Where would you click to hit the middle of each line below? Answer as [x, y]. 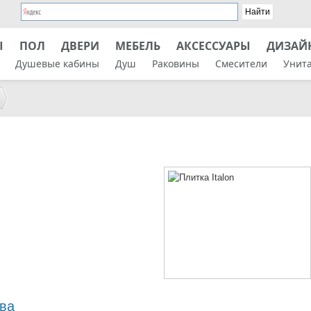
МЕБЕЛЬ [138, 46]
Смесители [241, 64]
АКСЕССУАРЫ [213, 46]
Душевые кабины [57, 64]
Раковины [176, 64]
